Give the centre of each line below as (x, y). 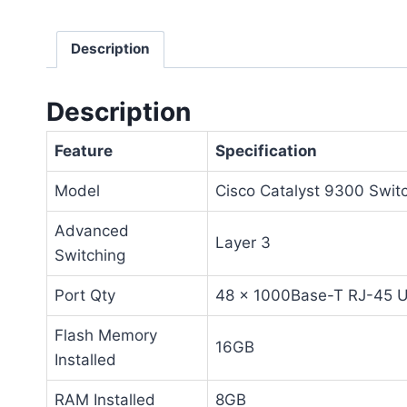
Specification (266, 151)
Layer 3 (243, 243)
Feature (84, 151)
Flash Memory (106, 336)
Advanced (92, 231)
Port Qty (85, 296)
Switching (90, 256)
